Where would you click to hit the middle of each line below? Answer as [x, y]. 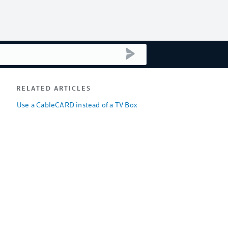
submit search [157, 51]
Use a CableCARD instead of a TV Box [77, 105]
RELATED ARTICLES [54, 88]
